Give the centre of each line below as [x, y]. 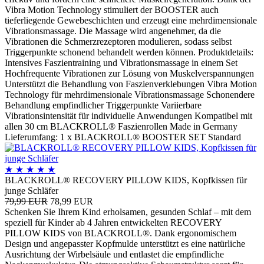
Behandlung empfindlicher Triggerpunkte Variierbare [103, 105]
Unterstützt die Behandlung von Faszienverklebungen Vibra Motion [131, 84]
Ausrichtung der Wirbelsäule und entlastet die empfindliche [114, 254]
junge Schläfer [32, 190]
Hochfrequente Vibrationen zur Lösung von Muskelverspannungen [129, 73]
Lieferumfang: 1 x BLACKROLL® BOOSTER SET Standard [123, 137]
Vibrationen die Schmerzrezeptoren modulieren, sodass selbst [118, 41]
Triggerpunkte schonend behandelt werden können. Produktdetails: [129, 52]
